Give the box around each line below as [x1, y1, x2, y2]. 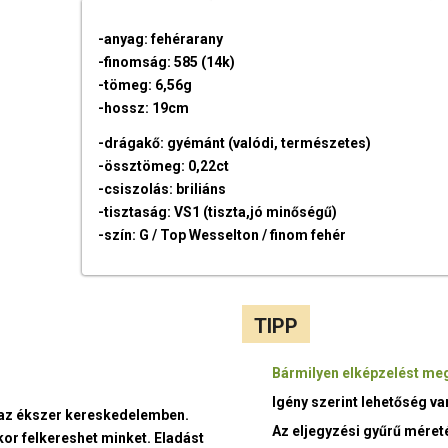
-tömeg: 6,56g [98, 77, 193, 94]
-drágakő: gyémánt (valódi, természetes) [98, 135, 372, 152]
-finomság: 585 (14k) [98, 54, 236, 71]
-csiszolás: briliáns [98, 181, 227, 198]
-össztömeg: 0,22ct [98, 158, 230, 175]
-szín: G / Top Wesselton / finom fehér [98, 227, 347, 244]
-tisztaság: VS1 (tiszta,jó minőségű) [98, 204, 338, 221]
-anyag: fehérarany [98, 31, 224, 48]
